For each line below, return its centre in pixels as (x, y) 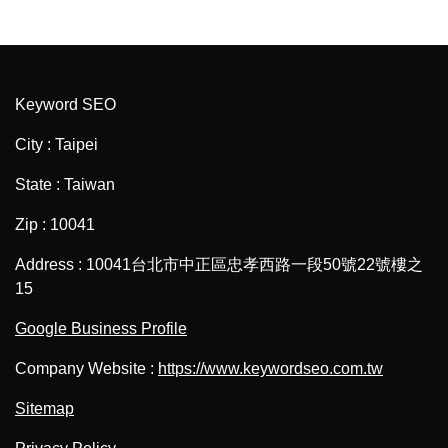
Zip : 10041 (55, 225)
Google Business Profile (101, 329)
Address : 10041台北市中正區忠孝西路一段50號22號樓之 (219, 265)
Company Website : (86, 369)
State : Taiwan (65, 185)
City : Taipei (56, 145)
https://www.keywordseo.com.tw (270, 369)
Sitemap (44, 409)
